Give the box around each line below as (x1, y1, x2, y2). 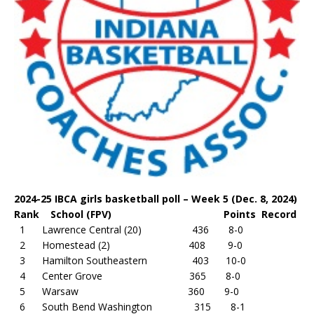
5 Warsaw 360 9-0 (14, 285, 239, 298)
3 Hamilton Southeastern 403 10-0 (14, 254, 246, 267)
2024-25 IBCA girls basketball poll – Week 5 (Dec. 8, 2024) (14, 192, 297, 205)
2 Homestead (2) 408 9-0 (14, 238, 243, 252)
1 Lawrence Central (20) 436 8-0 (14, 223, 243, 236)
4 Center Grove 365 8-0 (14, 269, 240, 282)
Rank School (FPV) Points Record (14, 207, 296, 221)
